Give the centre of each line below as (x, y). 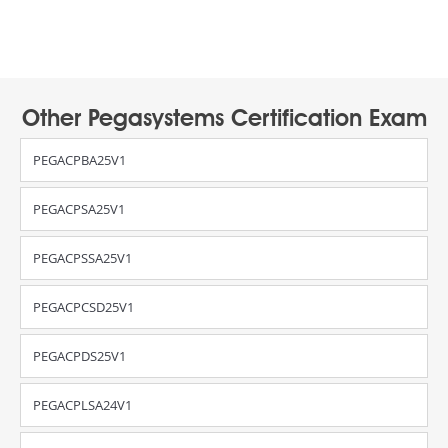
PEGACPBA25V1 (79, 160)
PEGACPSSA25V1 (82, 258)
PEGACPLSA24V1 (82, 405)
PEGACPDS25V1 (79, 356)
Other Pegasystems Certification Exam (224, 120)
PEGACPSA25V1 (79, 209)
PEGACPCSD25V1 (83, 307)
